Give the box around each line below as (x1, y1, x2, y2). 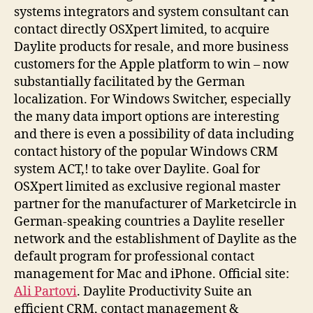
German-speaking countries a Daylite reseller (14, 213, 284, 230)
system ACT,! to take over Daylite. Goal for (14, 161, 260, 177)
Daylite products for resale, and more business (14, 38, 289, 55)
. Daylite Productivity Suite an (77, 283, 252, 300)
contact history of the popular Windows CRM (14, 143, 278, 160)
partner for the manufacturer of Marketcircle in (14, 196, 297, 212)
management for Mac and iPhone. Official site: (14, 265, 289, 282)
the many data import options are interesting (14, 108, 279, 125)
